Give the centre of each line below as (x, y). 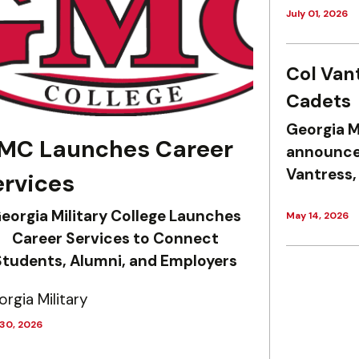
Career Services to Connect (115, 239)
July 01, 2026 (317, 14)
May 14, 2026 (317, 216)
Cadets (318, 101)
